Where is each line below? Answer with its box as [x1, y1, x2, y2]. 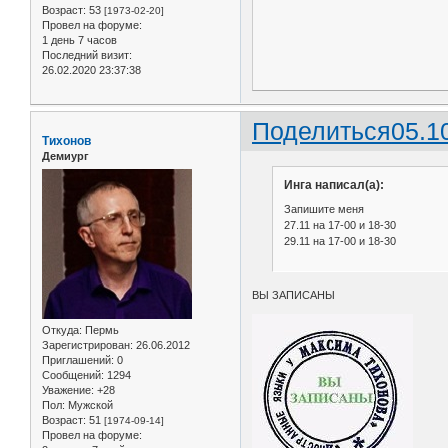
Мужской [65, 398, 113, 411]
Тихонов [42, 134, 91, 149]
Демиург [42, 150, 89, 163]
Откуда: [42, 323, 82, 336]
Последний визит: [42, 48, 132, 61]
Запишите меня [283, 202, 364, 215]
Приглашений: [42, 353, 114, 366]
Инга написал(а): [283, 178, 384, 193]
